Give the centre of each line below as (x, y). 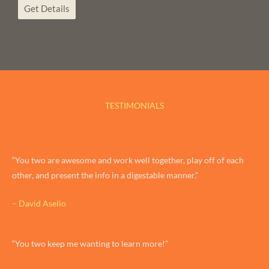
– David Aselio (39, 203)
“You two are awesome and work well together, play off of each (128, 160)
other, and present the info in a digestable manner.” (105, 175)
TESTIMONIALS (134, 106)
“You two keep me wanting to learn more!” (90, 243)
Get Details (47, 9)
